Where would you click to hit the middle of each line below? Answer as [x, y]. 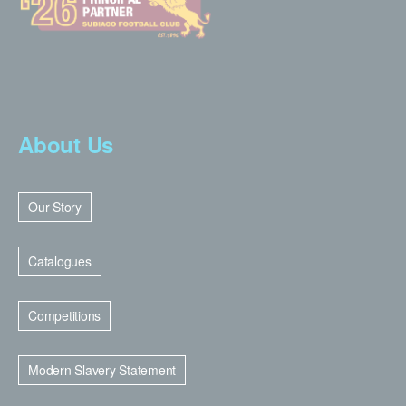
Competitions [64, 315]
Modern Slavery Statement [102, 369]
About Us [66, 144]
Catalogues [60, 261]
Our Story [55, 206]
